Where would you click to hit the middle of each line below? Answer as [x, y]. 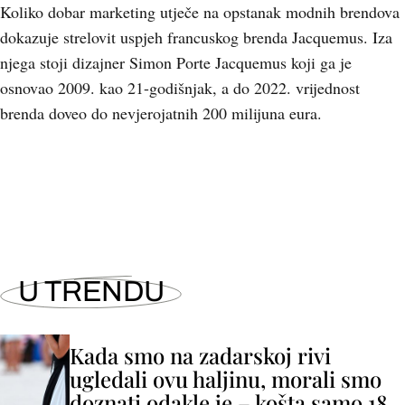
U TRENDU [91, 292]
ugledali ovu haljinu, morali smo [226, 379]
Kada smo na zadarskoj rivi [200, 355]
